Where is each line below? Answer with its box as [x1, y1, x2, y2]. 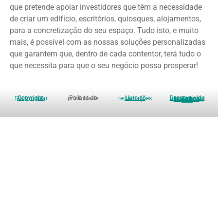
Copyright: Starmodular [14, 94, 48, 102]
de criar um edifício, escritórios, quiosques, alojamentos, [10, 14, 201, 23]
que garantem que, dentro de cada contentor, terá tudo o [10, 49, 201, 58]
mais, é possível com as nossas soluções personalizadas [10, 37, 205, 47]
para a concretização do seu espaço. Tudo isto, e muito [10, 25, 199, 35]
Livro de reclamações [118, 94, 152, 102]
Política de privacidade [68, 94, 98, 102]
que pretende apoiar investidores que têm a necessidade [10, 2, 202, 12]
